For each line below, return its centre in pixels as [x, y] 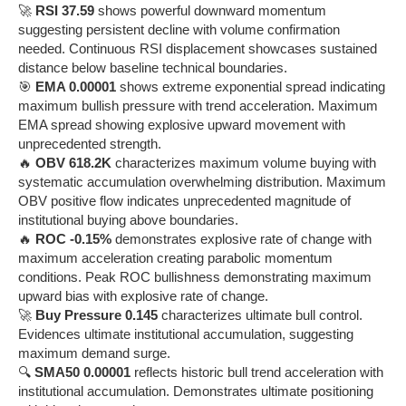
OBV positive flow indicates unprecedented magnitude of [184, 200]
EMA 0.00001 [76, 86]
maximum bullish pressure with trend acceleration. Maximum [198, 105]
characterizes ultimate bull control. [260, 314]
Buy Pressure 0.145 [97, 314]
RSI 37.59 [65, 10]
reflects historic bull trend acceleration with [257, 372]
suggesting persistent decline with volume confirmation [179, 29]
